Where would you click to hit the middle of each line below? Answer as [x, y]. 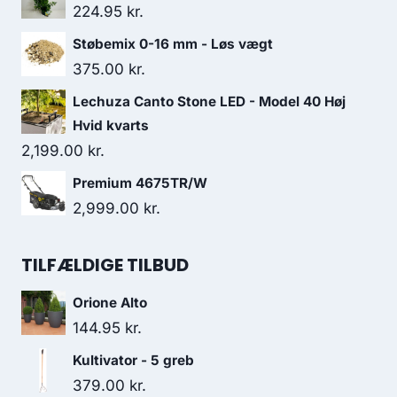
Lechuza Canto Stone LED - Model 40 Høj [209, 101]
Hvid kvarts [111, 125]
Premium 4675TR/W [140, 183]
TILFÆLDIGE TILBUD [105, 265]
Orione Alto [110, 303]
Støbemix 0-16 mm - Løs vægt [173, 44]
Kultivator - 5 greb [133, 360]
